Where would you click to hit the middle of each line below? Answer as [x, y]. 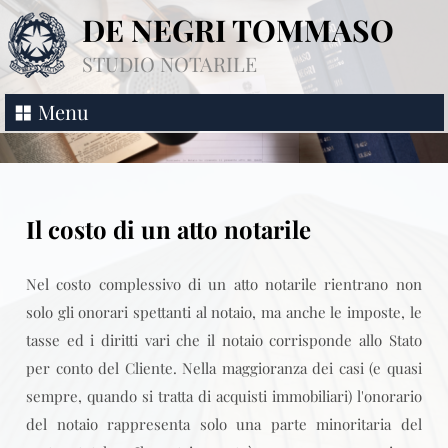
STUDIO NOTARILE [170, 63]
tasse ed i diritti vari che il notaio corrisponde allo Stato [224, 340]
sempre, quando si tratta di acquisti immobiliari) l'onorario [224, 396]
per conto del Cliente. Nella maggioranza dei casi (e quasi [224, 368]
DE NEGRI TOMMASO [238, 30]
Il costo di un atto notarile [169, 229]
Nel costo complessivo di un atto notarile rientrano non [224, 284]
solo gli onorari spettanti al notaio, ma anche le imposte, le [224, 312]
